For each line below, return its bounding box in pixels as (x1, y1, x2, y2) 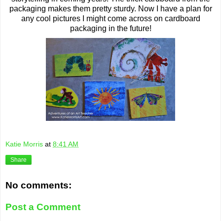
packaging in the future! (70, 24, 151, 33)
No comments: (5, 180, 72, 191)
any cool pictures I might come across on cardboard (21, 14, 200, 23)
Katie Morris (5, 140, 43, 148)
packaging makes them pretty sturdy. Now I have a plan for (9, 4, 212, 13)
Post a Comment (5, 201, 80, 212)
